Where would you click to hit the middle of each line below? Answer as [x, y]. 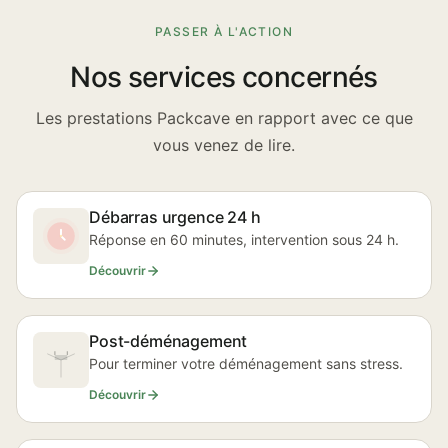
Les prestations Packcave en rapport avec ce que [224, 118]
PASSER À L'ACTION [224, 31]
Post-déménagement [168, 341]
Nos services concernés [224, 77]
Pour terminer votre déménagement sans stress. [246, 363]
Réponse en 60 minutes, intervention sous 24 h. [244, 239]
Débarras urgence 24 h [175, 217]
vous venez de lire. [224, 145]
